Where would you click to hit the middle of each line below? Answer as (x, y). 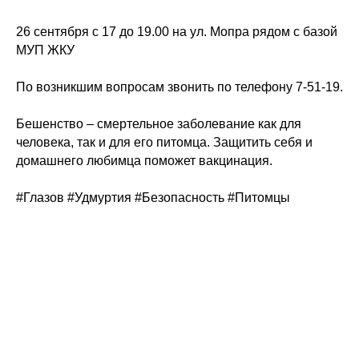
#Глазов (40, 198)
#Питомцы (259, 198)
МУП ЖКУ (45, 50)
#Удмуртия (99, 198)
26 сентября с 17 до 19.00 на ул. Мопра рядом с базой (177, 32)
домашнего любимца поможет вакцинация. (144, 161)
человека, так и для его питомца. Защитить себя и (164, 142)
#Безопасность (179, 198)
